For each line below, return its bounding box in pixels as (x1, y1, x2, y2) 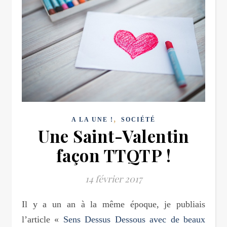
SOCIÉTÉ (121, 116, 156, 123)
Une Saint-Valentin (38, 124, 189, 147)
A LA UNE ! (71, 116, 113, 123)
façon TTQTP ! (56, 143, 171, 166)
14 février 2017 (85, 172, 142, 185)
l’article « (22, 214, 63, 224)
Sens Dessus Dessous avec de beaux (63, 214, 206, 224)
